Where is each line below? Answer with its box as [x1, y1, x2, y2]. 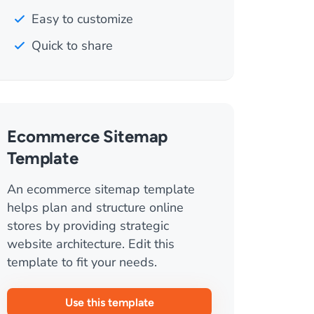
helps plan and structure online [7, 199, 184, 216]
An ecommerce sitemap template [7, 181, 195, 198]
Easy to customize [32, 11, 133, 27]
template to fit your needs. [7, 254, 157, 271]
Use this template [64, 296, 154, 309]
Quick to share [32, 37, 113, 54]
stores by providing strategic [7, 217, 169, 234]
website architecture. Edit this [7, 235, 175, 252]
